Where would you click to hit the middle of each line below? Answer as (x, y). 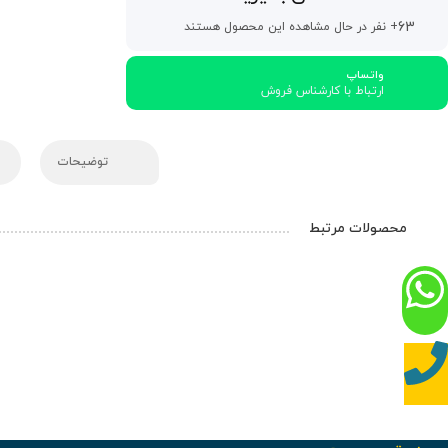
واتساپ (365, 75)
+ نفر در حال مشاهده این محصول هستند (291, 27)
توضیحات (84, 162)
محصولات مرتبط (358, 229)
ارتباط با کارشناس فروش (322, 91)
